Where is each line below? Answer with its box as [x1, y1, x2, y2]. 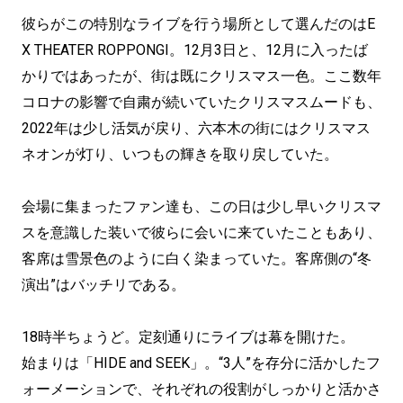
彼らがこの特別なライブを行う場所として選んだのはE [22, 15, 375, 32]
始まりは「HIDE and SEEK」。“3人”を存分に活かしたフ [22, 354, 381, 372]
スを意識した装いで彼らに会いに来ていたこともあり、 [22, 224, 381, 241]
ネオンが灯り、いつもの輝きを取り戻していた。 [22, 146, 338, 163]
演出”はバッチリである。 [22, 276, 185, 293]
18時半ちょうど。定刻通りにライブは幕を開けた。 [22, 328, 354, 345]
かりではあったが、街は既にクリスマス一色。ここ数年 [22, 67, 381, 85]
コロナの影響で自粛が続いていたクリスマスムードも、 [22, 94, 381, 111]
